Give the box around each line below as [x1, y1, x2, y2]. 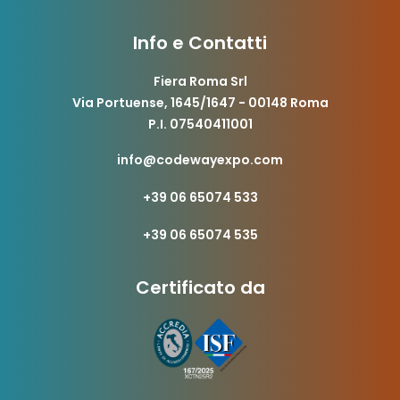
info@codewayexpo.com [117, 151, 283, 169]
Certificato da [135, 275, 265, 300]
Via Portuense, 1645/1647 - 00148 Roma [71, 94, 329, 112]
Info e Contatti [133, 30, 267, 55]
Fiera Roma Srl [153, 72, 247, 90]
